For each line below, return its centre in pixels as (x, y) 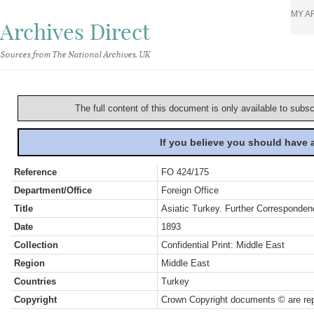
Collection (36, 245)
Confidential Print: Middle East (223, 245)
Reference (35, 172)
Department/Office (53, 190)
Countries (35, 281)
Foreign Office (190, 190)
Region (29, 263)
